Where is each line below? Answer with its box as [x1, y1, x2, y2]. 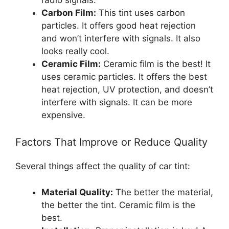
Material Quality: [41, 187, 113, 197]
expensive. [41, 109, 85, 120]
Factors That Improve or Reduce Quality [15, 136, 208, 149]
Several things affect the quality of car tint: [15, 161, 190, 172]
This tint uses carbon [96, 7, 185, 18]
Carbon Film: [41, 7, 96, 18]
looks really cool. [41, 45, 109, 56]
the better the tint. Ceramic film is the [41, 199, 195, 210]
